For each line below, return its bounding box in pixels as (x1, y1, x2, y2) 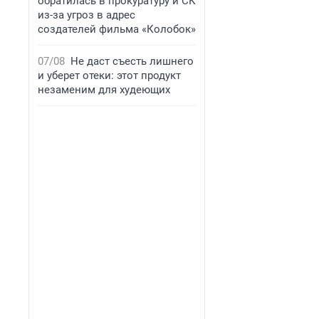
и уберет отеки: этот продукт (38, 69, 181, 82)
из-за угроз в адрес (38, 9, 135, 21)
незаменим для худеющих (38, 83, 170, 96)
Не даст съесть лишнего (70, 55, 194, 68)
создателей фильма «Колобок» (38, 23, 196, 36)
